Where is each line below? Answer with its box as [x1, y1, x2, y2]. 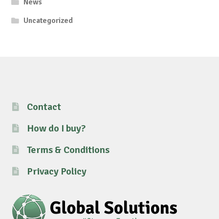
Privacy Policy [26, 165, 87, 178]
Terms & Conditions [26, 144, 109, 156]
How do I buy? [26, 122, 86, 135]
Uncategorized [23, 16, 73, 26]
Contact [26, 101, 61, 113]
